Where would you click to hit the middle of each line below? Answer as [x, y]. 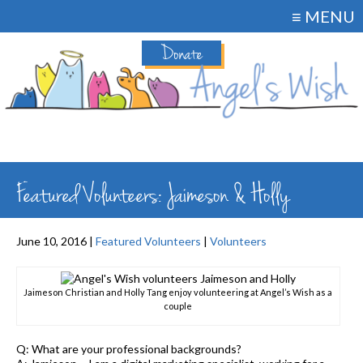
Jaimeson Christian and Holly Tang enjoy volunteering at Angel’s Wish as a [178, 292]
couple [178, 305]
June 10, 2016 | [56, 241]
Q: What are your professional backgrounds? [129, 348]
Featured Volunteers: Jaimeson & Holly [153, 195]
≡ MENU [323, 16]
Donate [181, 54]
